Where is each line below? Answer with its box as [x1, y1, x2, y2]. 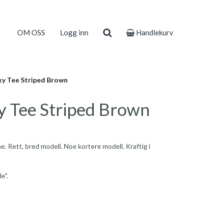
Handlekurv [135, 28, 173, 37]
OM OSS [17, 28, 45, 37]
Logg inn [60, 28, 88, 37]
